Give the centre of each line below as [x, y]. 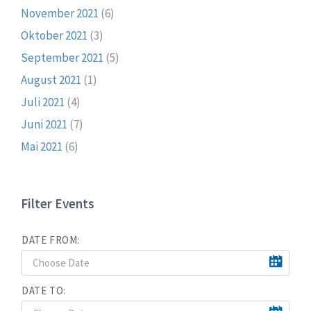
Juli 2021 [43, 102]
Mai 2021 [42, 147]
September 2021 [62, 58]
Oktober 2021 [54, 36]
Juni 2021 [44, 125]
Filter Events [58, 204]
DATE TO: [44, 291]
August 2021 [51, 80]
